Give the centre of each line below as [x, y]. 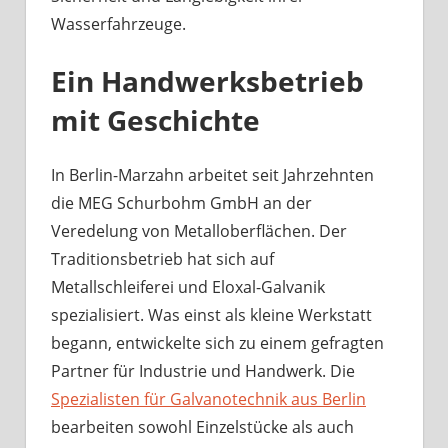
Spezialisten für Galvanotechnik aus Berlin [208, 398]
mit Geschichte [155, 119]
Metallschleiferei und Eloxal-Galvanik [188, 286]
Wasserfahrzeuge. [118, 23]
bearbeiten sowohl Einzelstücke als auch [202, 426]
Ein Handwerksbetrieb [207, 80]
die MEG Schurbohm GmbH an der [181, 202]
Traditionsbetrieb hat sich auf [162, 258]
